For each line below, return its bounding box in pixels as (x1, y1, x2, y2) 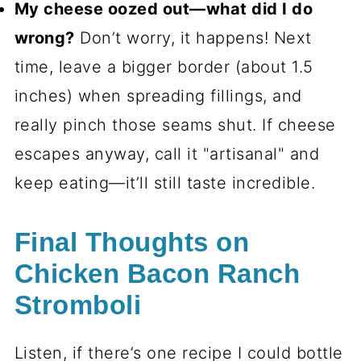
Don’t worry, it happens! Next (74, 28, 312, 48)
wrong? (14, 28, 75, 48)
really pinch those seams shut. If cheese (14, 115, 336, 135)
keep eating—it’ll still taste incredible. (14, 173, 316, 193)
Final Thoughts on (14, 228, 250, 258)
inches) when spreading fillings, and (14, 86, 302, 106)
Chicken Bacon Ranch (14, 259, 301, 289)
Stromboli (14, 291, 142, 321)
